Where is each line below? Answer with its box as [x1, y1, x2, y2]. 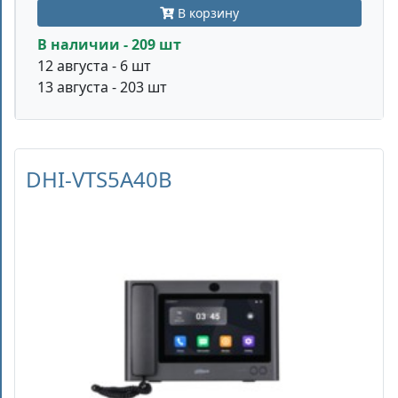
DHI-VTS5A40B [26, 164, 172, 194]
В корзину [174, 4, 239, 21]
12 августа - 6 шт [37, 56, 151, 76]
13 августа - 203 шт [37, 77, 167, 97]
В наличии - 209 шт [37, 35, 181, 54]
